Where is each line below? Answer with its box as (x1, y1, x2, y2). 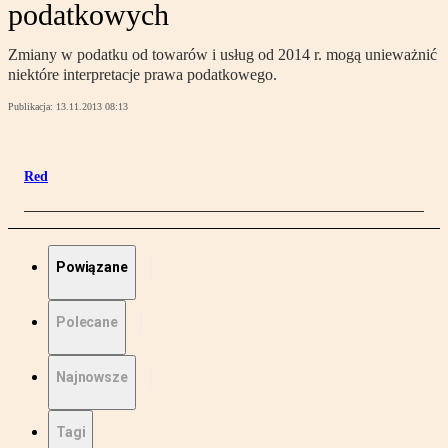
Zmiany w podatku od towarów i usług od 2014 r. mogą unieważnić (8, 46, 437, 64)
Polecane (56, 314, 118, 331)
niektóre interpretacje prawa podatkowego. (8, 66, 277, 84)
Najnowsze (56, 369, 128, 386)
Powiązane (56, 259, 128, 276)
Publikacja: (8, 101, 56, 113)
